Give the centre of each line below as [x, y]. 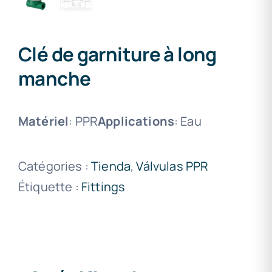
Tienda [111, 166]
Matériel [44, 121]
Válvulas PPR [172, 166]
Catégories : [55, 166]
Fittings [103, 187]
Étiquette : [50, 187]
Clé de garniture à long [117, 54]
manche [55, 78]
